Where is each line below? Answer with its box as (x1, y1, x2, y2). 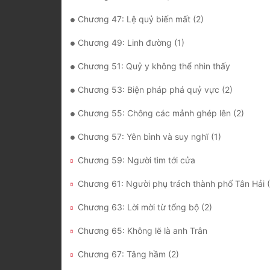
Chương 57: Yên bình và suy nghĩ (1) (78, 131, 221, 142)
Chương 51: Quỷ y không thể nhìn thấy (78, 61, 230, 72)
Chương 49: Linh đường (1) (78, 37, 184, 48)
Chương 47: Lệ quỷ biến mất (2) (78, 14, 204, 25)
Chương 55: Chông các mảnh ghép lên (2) (78, 108, 244, 119)
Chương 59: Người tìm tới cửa (78, 155, 195, 166)
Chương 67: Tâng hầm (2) (78, 249, 179, 260)
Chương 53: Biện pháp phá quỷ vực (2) (78, 84, 233, 95)
